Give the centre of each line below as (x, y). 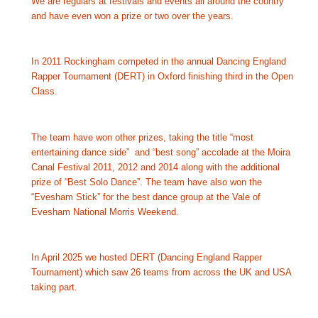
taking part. (54, 287)
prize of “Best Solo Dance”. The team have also (130, 182)
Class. (47, 92)
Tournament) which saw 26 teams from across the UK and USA (161, 272)
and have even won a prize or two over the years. (132, 16)
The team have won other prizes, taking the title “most (142, 137)
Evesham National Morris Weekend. (105, 212)
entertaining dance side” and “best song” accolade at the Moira (160, 152)
